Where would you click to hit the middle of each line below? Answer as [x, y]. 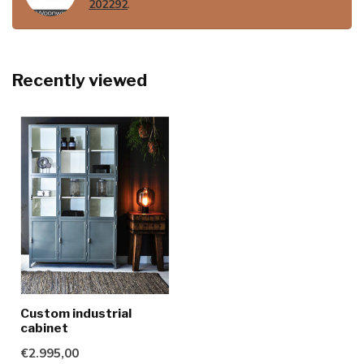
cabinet [44, 327]
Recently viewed [80, 80]
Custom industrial [76, 313]
